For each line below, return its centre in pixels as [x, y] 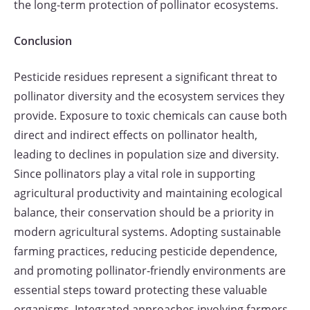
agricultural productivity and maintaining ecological [148, 193]
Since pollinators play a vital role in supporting [135, 174]
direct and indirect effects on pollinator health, [136, 135]
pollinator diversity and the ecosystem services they [149, 96]
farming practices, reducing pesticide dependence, [146, 251]
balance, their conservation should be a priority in [144, 212]
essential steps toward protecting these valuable [140, 290]
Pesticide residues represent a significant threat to [146, 77]
